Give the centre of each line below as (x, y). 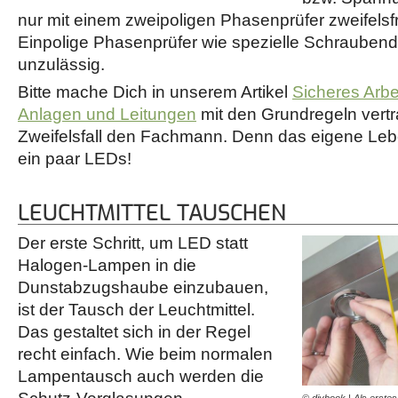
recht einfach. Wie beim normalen (145, 354)
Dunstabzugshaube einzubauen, (143, 288)
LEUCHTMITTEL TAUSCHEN (152, 213)
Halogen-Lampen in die (107, 266)
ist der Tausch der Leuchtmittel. (136, 310)
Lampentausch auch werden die (141, 377)
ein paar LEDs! (75, 159)
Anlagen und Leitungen (107, 115)
